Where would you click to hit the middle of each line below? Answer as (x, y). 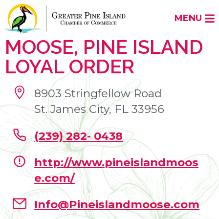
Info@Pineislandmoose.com (117, 205)
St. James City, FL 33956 (99, 109)
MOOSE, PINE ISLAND (104, 47)
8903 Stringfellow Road (98, 94)
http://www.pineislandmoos (117, 162)
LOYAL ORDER (70, 66)
